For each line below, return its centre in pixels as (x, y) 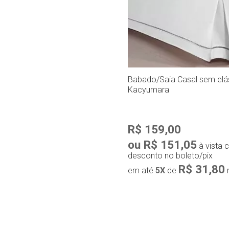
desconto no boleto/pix (170, 155)
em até (142, 170)
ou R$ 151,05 (162, 144)
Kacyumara (148, 89)
